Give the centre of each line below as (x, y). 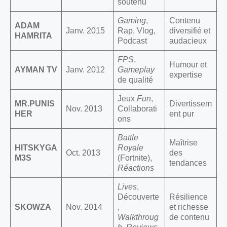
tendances (188, 163)
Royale (130, 148)
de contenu (189, 217)
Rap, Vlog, (137, 31)
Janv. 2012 (85, 70)
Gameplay (136, 70)
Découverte (138, 197)
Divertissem (191, 104)
